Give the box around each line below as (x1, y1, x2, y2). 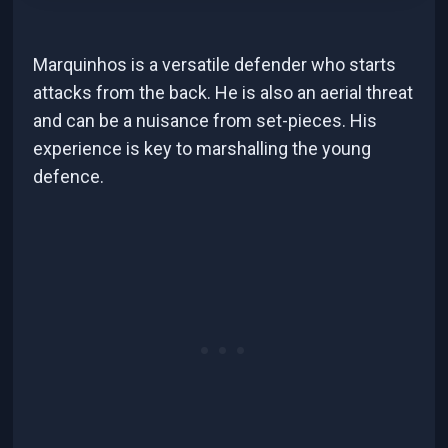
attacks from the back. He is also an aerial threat (33, 81, 414, 103)
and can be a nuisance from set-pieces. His (33, 109, 378, 131)
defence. (33, 165, 105, 187)
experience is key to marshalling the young (33, 137, 372, 159)
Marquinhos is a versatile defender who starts (33, 53, 397, 75)
